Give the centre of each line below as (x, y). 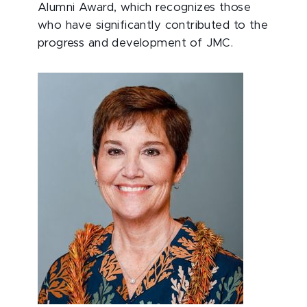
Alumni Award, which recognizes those (144, 8)
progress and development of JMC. (136, 43)
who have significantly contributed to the (153, 25)
